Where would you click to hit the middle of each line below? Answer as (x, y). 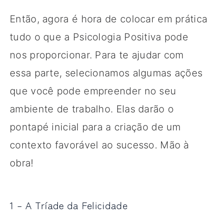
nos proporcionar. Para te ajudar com (97, 55)
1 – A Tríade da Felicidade (69, 205)
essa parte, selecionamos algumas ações (106, 73)
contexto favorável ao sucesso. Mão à (100, 145)
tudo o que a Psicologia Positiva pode (99, 37)
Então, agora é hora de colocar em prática (109, 19)
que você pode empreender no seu (93, 91)
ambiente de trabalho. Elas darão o (92, 109)
